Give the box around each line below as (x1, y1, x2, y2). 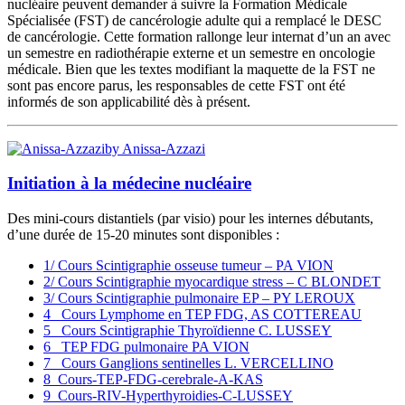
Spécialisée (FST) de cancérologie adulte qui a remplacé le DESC (7, 12, 381, 28)
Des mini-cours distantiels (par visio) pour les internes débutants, (7, 211, 373, 227)
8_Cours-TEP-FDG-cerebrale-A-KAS (43, 372, 263, 388)
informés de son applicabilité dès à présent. (7, 93, 250, 109)
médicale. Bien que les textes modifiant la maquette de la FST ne (7, 61, 375, 77)
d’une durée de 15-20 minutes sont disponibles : (7, 227, 279, 243)
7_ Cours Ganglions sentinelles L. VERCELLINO (43, 355, 334, 372)
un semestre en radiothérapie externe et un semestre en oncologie (7, 44, 375, 61)
